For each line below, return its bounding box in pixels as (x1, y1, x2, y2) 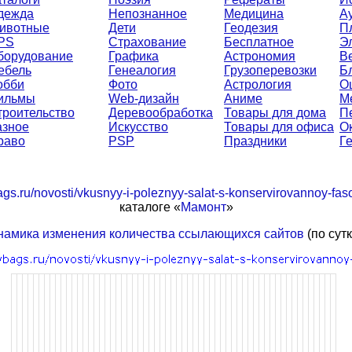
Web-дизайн (108, 92, 179, 105)
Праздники (224, 134, 287, 148)
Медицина (224, 7, 284, 20)
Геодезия (224, 21, 278, 35)
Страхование (108, 35, 186, 49)
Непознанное (108, 7, 187, 20)
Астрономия (224, 49, 295, 63)
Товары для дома (224, 106, 326, 119)
